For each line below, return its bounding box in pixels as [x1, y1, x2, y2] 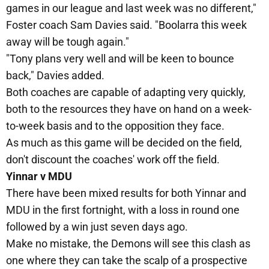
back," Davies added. [6, 69, 104, 82]
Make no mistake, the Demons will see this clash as [6, 237, 250, 250]
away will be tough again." [6, 35, 129, 49]
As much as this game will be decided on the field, [6, 136, 242, 150]
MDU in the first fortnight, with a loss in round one [6, 204, 240, 217]
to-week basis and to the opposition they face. [6, 119, 225, 133]
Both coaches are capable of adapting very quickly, [6, 86, 246, 99]
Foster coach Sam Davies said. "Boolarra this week [6, 19, 247, 32]
